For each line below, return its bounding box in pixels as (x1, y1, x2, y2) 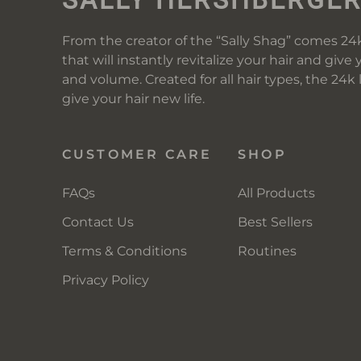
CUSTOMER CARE (61, 146, 213, 162)
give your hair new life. (61, 90, 205, 106)
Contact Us (61, 214, 134, 230)
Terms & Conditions (61, 243, 187, 259)
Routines (238, 243, 297, 259)
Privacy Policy (61, 272, 149, 288)
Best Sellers (238, 214, 313, 230)
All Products (238, 185, 316, 201)
